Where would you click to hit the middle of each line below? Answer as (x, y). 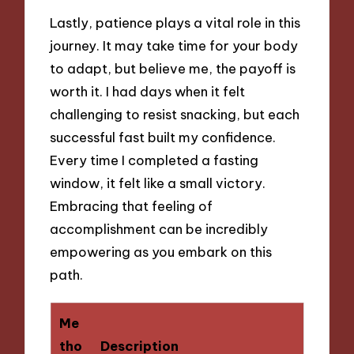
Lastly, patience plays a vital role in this (175, 22)
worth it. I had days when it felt (148, 91)
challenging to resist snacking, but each (175, 114)
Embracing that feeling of (132, 205)
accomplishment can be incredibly (159, 228)
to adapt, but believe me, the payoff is (173, 68)
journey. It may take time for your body (174, 45)
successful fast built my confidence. (163, 137)
